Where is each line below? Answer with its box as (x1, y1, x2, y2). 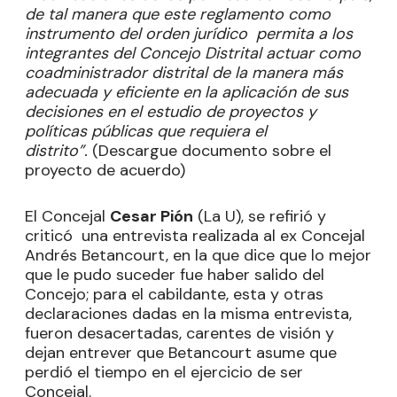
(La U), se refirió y (193, 206, 326, 227)
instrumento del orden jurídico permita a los (25, 23, 353, 44)
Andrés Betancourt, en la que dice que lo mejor (25, 245, 371, 266)
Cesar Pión (110, 206, 193, 227)
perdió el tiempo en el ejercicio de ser (25, 362, 303, 383)
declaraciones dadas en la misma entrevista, (25, 303, 352, 324)
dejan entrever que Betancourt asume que (25, 342, 337, 363)
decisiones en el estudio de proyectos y (25, 101, 316, 122)
